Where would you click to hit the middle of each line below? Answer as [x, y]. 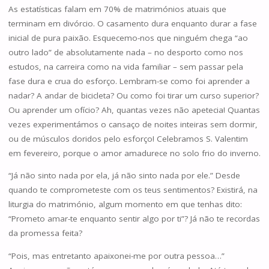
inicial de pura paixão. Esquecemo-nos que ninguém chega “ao [128, 38]
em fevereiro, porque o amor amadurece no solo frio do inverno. [134, 153]
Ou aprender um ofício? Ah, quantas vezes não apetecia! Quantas [134, 110]
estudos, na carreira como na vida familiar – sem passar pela [125, 66]
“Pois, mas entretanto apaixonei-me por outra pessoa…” [116, 255]
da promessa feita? [45, 233]
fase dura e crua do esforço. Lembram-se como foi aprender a [129, 81]
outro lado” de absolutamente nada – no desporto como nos [125, 52]
